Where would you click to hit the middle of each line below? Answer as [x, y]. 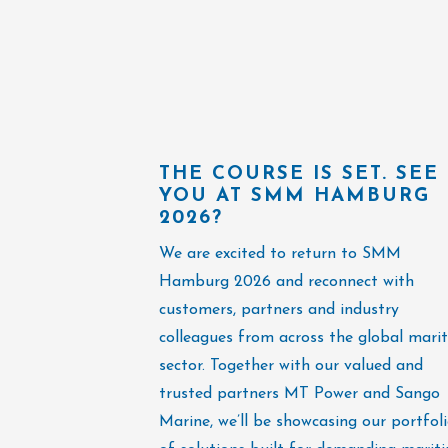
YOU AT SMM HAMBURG [294, 197]
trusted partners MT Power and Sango [299, 394]
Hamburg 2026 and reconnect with [286, 282]
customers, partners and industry [279, 310]
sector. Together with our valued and [291, 366]
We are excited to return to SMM [280, 254]
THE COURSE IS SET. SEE [299, 175]
